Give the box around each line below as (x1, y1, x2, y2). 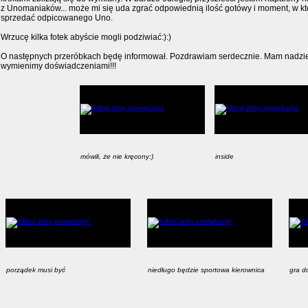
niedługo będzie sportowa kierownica (148, 266, 265, 274)
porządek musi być (6, 266, 65, 274)
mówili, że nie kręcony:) (80, 153, 153, 160)
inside (215, 153, 234, 160)
